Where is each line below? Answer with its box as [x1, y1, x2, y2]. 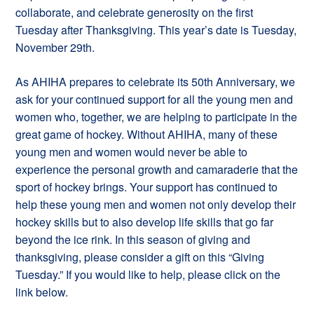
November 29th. [15, 39, 95, 55]
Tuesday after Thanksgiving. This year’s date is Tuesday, [15, 22, 297, 38]
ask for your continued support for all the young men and [15, 91, 294, 107]
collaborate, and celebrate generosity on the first [15, 4, 254, 20]
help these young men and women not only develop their [15, 196, 296, 212]
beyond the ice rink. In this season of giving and [15, 231, 251, 247]
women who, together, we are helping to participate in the [15, 109, 298, 125]
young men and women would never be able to [15, 144, 248, 160]
